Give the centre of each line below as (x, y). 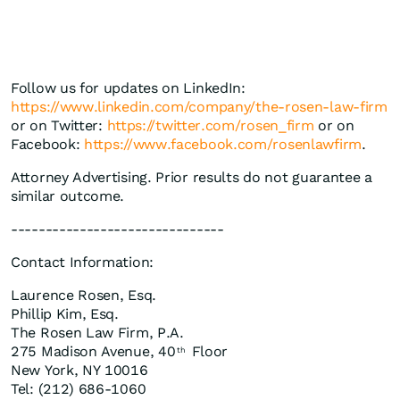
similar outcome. (68, 196)
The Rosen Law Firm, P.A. (97, 333)
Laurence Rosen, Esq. (83, 296)
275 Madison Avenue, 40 (93, 352)
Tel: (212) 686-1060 (79, 389)
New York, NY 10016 (79, 371)
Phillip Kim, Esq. (65, 314)
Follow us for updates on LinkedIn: (128, 88)
